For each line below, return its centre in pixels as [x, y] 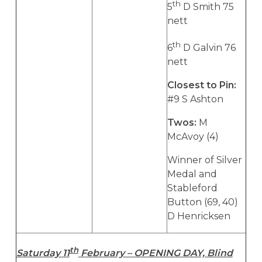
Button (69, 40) [202, 202]
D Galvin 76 [208, 48]
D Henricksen [199, 216]
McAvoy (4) [193, 137]
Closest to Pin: [201, 85]
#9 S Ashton [195, 99]
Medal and [192, 174]
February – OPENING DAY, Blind [155, 253]
